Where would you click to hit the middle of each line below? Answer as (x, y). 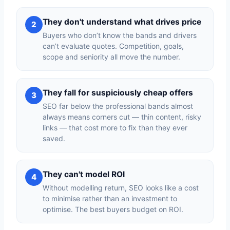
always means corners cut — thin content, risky (122, 117)
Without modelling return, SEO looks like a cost (121, 188)
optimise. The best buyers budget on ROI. (113, 209)
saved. (54, 138)
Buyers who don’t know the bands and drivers (120, 35)
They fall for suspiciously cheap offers (118, 93)
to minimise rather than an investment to (110, 198)
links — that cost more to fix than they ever (115, 128)
